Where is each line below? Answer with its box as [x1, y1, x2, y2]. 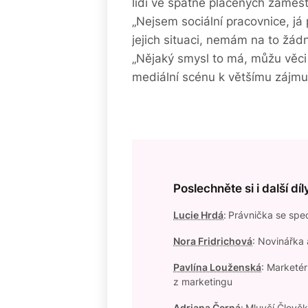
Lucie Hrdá [173, 209, 223, 221]
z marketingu [173, 276, 232, 287]
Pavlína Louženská [173, 261, 261, 273]
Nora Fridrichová [173, 235, 252, 247]
